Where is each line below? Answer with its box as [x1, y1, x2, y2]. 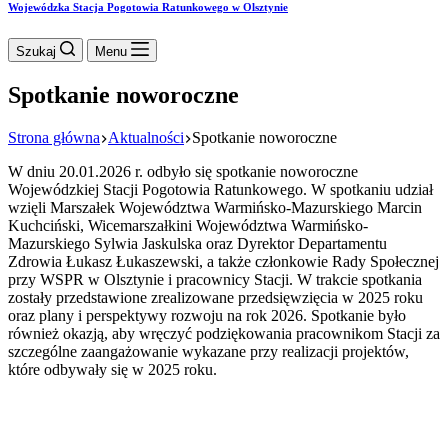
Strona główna [8, 128, 100, 146]
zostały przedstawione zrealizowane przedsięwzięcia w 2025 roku [8, 288, 423, 306]
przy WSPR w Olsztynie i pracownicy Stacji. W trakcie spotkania [8, 270, 422, 288]
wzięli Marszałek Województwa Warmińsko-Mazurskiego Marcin [8, 198, 422, 216]
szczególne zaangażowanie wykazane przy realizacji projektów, [8, 342, 409, 360]
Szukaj [16, 43, 56, 59]
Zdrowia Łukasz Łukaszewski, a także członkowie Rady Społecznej [8, 252, 439, 270]
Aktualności [108, 128, 184, 146]
